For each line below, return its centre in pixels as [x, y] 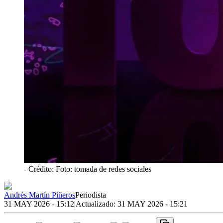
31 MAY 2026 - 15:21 [153, 204]
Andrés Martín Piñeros [40, 195]
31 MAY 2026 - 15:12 [39, 204]
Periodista [91, 195]
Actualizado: [97, 204]
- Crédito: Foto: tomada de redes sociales [88, 169]
